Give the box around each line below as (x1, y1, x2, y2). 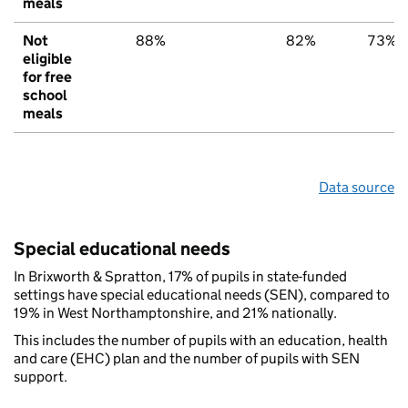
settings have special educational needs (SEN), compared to (14, 286, 390, 304)
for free (23, 68, 72, 87)
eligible (23, 50, 72, 68)
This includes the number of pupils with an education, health (14, 331, 388, 350)
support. (14, 368, 67, 386)
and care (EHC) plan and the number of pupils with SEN (14, 350, 360, 368)
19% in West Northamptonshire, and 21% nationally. (14, 304, 337, 322)
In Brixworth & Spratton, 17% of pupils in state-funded (14, 268, 347, 286)
